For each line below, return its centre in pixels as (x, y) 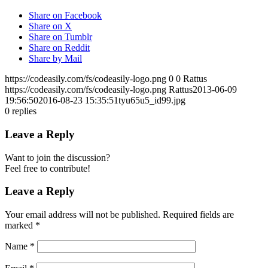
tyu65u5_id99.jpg (152, 100)
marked (20, 226)
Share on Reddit (59, 48)
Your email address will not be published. (83, 215)
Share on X (50, 26)
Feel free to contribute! (48, 168)
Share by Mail (55, 59)
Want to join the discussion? (57, 157)
